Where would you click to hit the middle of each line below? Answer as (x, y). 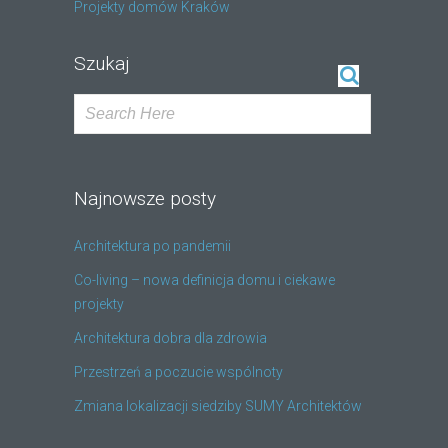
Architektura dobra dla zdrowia (170, 337)
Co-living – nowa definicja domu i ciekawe (204, 279)
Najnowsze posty (145, 198)
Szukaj (101, 63)
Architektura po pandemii (152, 245)
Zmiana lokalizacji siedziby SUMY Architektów (218, 405)
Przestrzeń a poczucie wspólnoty (178, 371)
